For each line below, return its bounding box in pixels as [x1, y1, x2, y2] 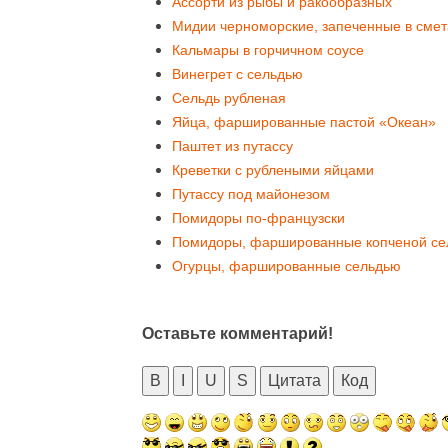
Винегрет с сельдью [172, 66, 303, 82]
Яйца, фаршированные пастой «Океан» [172, 114, 436, 130]
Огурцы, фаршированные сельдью [172, 258, 401, 274]
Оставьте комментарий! [142, 325, 333, 342]
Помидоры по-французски [172, 210, 345, 226]
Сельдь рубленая [172, 90, 286, 106]
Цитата [268, 372, 321, 389]
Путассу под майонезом [172, 186, 330, 202]
